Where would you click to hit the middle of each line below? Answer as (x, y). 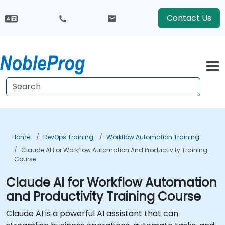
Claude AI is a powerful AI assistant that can (92, 214)
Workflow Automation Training (153, 137)
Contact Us (189, 18)
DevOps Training (68, 137)
